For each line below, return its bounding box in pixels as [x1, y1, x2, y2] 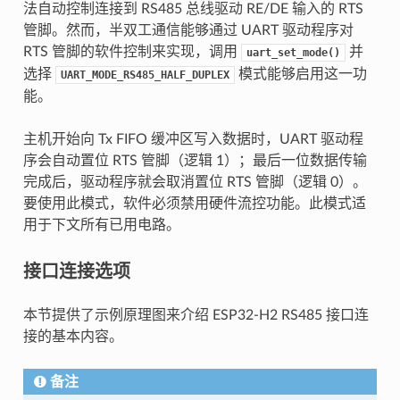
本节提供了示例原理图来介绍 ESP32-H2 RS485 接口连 [22, 308, 369, 322]
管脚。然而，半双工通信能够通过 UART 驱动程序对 [22, 23, 354, 37]
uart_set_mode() [246, 46, 340, 59]
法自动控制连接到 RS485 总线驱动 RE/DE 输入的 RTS [22, 2, 363, 16]
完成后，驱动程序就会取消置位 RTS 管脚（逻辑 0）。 [22, 175, 367, 189]
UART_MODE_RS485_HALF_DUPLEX [60, 69, 229, 81]
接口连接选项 [22, 259, 130, 282]
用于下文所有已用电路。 [22, 218, 180, 232]
